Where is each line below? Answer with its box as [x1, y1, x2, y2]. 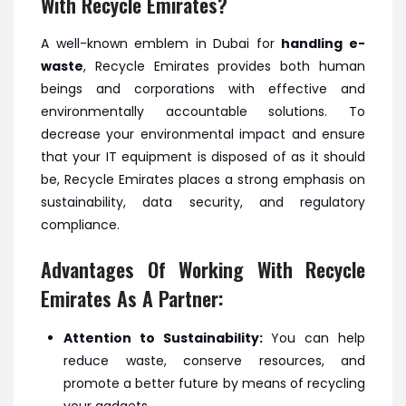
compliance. [41, 216, 120, 234]
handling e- [281, 34, 366, 53]
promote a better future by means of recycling [63, 374, 365, 392]
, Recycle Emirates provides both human [83, 57, 365, 75]
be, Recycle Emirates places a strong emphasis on [41, 170, 365, 188]
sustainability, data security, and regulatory [41, 193, 365, 211]
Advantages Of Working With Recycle [41, 255, 365, 284]
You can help [271, 329, 365, 347]
